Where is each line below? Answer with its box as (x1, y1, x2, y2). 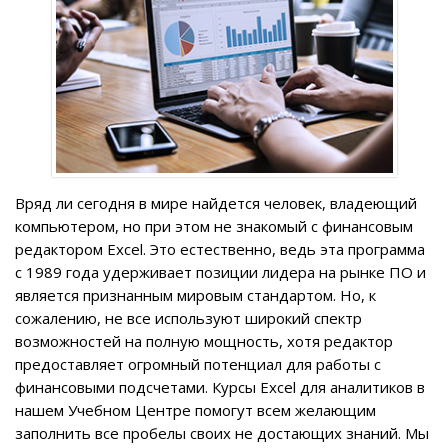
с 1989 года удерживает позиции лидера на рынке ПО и (15, 261, 426, 282)
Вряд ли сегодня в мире (15, 192, 188, 213)
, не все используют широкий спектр (97, 307, 362, 328)
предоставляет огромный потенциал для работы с (15, 353, 381, 374)
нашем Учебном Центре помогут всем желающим (15, 399, 376, 420)
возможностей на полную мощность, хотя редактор (15, 330, 393, 351)
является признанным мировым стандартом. (15, 284, 340, 305)
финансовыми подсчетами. (15, 376, 212, 397)
